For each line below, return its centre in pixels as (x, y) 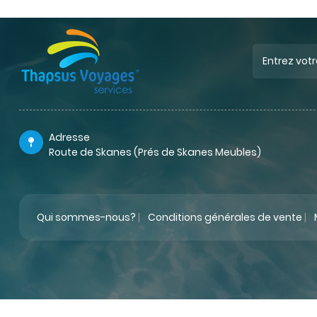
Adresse (69, 138)
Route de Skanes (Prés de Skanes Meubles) (155, 152)
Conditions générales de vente (225, 217)
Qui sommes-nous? (86, 217)
